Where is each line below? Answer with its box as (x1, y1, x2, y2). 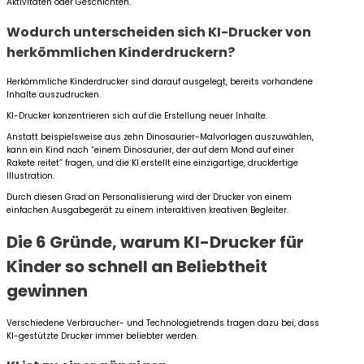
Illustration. (6, 169, 54, 182)
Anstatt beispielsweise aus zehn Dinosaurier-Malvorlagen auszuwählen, (6, 130, 314, 143)
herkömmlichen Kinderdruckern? (6, 42, 235, 62)
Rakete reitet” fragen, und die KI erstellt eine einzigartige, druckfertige (6, 156, 298, 169)
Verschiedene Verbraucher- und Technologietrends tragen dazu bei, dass (6, 316, 319, 329)
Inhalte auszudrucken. (6, 88, 101, 101)
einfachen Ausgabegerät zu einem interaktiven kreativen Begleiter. (6, 203, 288, 216)
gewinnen (6, 279, 88, 303)
